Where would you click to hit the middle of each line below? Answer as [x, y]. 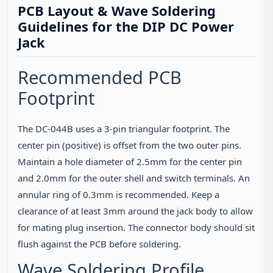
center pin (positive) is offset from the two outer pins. [129, 145]
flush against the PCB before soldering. [99, 244]
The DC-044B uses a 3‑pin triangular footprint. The [124, 129]
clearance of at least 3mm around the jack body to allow [135, 211]
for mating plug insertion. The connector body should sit [136, 227]
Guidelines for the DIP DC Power [126, 26]
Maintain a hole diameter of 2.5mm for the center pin [130, 161]
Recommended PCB [100, 77]
